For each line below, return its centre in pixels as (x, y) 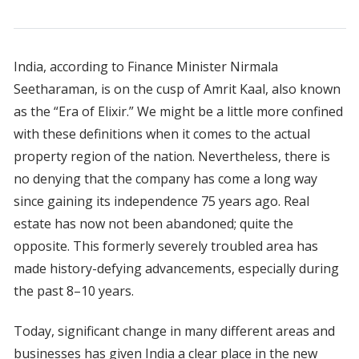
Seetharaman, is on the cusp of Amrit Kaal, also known (177, 89)
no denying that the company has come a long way (165, 179)
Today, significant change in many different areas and (174, 331)
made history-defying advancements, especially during (176, 269)
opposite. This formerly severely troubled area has (165, 246)
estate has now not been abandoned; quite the (153, 224)
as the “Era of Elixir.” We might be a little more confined (178, 112)
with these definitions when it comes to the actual (161, 134)
